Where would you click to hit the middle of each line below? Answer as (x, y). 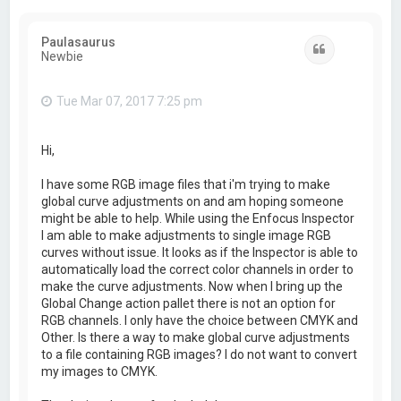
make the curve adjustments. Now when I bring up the (192, 287)
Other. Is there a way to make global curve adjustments (196, 338)
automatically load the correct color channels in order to (198, 270)
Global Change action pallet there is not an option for (189, 304)
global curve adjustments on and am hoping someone (193, 202)
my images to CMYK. (100, 372)
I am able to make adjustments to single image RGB (187, 236)
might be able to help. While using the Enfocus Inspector (198, 219)
